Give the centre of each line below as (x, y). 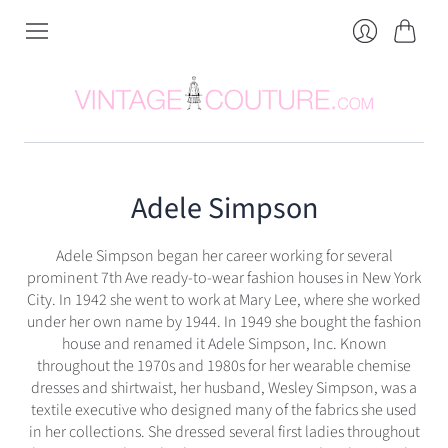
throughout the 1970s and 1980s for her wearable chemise (224, 366)
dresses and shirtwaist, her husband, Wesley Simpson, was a (224, 388)
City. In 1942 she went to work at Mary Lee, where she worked (224, 300)
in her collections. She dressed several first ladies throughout (224, 432)
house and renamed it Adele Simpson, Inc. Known (224, 344)
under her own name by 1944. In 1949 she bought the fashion (224, 322)
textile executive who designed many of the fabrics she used (224, 410)
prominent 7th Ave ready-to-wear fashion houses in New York (224, 278)
